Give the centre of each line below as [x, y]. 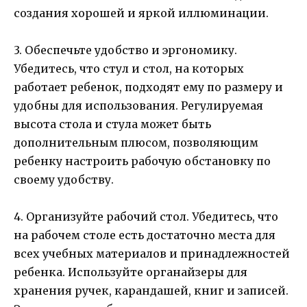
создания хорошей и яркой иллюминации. [141, 13]
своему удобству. [64, 180]
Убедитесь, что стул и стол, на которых [129, 69]
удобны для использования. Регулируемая [138, 106]
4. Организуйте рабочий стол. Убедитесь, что [146, 217]
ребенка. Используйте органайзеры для [131, 272]
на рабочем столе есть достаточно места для [145, 235]
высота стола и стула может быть [112, 124]
